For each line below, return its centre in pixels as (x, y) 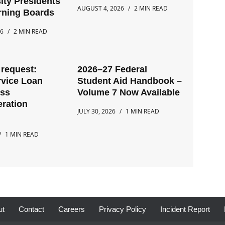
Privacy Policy (123, 209)
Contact (31, 209)
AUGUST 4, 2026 (101, 9)
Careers (72, 209)
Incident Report (185, 209)
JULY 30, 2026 (97, 111)
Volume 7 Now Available (129, 93)
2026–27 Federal (113, 70)
